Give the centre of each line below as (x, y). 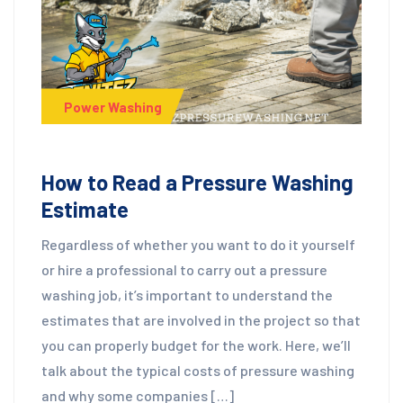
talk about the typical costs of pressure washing (198, 371)
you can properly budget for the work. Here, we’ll (196, 345)
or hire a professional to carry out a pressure (184, 270)
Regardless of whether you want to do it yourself (198, 245)
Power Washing (113, 107)
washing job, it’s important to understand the (187, 295)
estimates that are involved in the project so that (201, 320)
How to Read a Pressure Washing (197, 183)
